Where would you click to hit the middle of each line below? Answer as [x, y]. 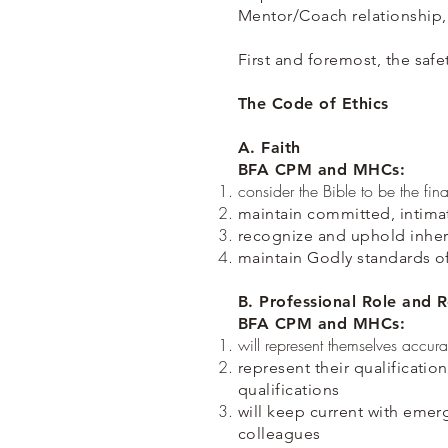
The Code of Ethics [313, 104]
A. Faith [269, 148]
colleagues [279, 434]
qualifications [289, 390]
